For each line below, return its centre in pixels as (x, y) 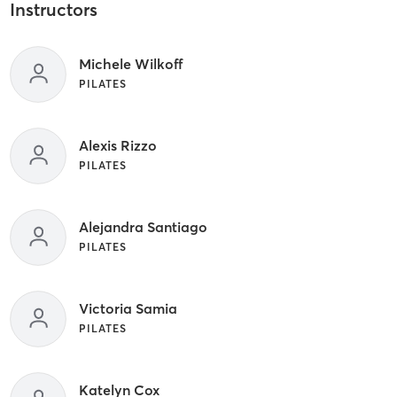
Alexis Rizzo (117, 145)
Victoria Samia (128, 308)
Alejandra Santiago (143, 226)
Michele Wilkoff (130, 63)
